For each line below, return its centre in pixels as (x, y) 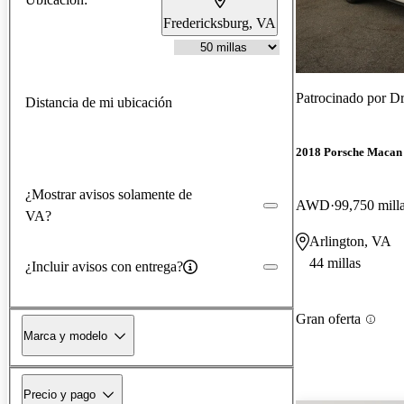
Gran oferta (328, 319)
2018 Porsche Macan (349, 152)
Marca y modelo (65, 335)
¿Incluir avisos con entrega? (104, 266)
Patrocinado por (343, 97)
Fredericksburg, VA (220, 23)
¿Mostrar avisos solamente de (109, 194)
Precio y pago (60, 394)
